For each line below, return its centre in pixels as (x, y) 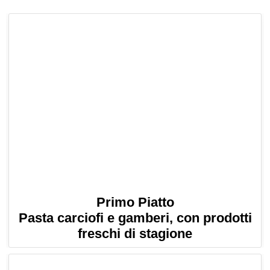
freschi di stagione (135, 234)
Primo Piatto (135, 202)
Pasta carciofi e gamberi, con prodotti (135, 218)
